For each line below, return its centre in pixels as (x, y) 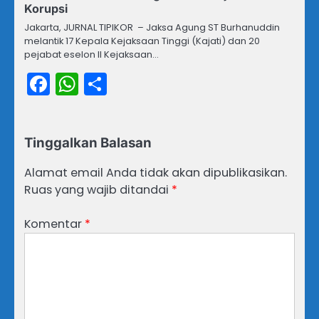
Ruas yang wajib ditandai (98, 189)
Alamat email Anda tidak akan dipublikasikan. (156, 172)
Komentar (54, 224)
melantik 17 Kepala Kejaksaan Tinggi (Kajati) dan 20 (142, 41)
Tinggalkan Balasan (88, 142)
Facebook (104, 83)
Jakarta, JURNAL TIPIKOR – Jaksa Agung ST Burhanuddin (152, 27)
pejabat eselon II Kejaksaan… (91, 54)
